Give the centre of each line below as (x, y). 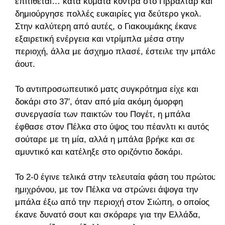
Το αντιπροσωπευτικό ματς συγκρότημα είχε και (107, 89)
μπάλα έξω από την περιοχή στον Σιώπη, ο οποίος (112, 202)
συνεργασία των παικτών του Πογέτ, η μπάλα (103, 115)
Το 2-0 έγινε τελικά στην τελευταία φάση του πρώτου (116, 177)
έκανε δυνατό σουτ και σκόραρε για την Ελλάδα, (108, 215)
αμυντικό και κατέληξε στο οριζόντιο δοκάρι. (99, 152)
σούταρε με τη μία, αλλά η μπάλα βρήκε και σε (105, 140)
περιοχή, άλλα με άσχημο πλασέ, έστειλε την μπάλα (116, 52)
